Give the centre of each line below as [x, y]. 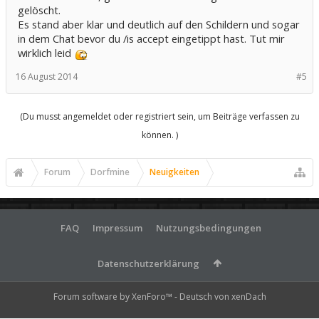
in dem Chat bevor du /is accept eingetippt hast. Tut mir [151, 39]
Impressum [117, 228]
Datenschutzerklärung [148, 264]
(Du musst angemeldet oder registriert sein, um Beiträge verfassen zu [159, 117]
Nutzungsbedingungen [208, 228]
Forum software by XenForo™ [114, 297]
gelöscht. [39, 10]
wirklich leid [46, 53]
